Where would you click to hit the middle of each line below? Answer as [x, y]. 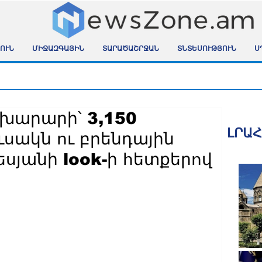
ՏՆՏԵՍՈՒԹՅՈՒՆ [206, 49]
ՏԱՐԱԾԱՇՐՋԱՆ [130, 49]
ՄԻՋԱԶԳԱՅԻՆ [58, 49]
